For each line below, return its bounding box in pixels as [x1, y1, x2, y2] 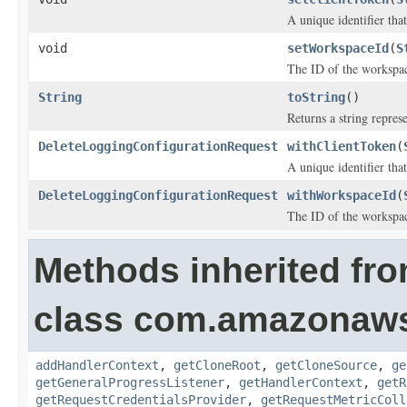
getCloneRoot [174, 358, 261, 372]
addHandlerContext [35, 358, 159, 372]
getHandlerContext [239, 375, 362, 390]
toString [287, 90, 345, 104]
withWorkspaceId [287, 188, 396, 203]
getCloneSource [275, 358, 377, 372]
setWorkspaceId [287, 41, 389, 55]
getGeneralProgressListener [35, 375, 224, 390]
